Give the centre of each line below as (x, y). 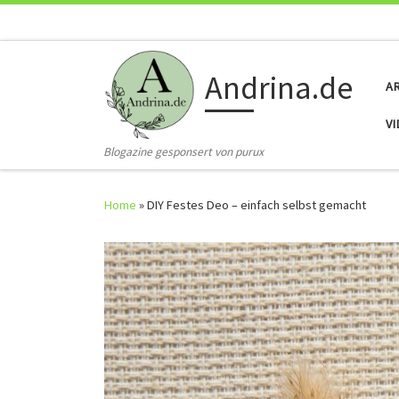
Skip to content (67, 25)
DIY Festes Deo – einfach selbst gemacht (256, 205)
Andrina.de (278, 88)
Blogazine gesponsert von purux (184, 152)
